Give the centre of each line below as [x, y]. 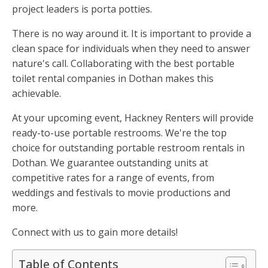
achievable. [36, 94]
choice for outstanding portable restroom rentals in [128, 148]
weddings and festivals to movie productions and [121, 193]
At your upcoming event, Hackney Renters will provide [133, 118]
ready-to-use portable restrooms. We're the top [119, 133]
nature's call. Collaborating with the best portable [123, 64]
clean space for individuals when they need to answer [131, 49]
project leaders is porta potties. [82, 9]
